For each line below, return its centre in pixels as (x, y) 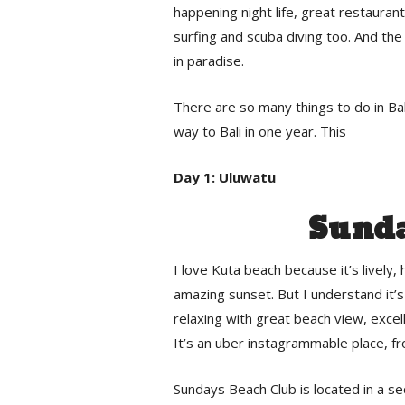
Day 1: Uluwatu (225, 178)
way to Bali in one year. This (260, 132)
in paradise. (209, 61)
